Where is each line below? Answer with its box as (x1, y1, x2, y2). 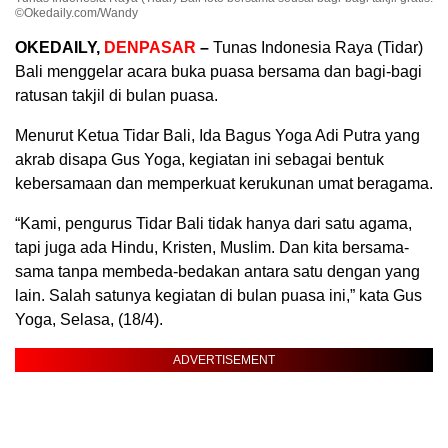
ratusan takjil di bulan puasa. (15, 87, 218, 105)
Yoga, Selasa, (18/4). (15, 311, 163, 329)
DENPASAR (104, 39, 196, 57)
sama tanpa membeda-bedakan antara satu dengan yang (15, 263, 420, 281)
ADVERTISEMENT (173, 353, 275, 368)
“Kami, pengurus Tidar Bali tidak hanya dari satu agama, (15, 215, 412, 233)
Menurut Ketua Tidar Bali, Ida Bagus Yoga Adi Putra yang (15, 127, 420, 145)
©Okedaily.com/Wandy (15, 6, 138, 21)
